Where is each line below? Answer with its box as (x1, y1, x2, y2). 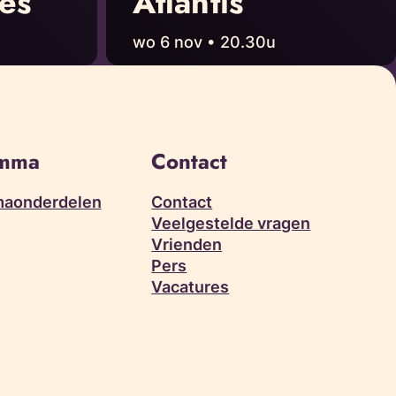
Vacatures (151, 277, 230, 296)
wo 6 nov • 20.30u (132, 32, 276, 51)
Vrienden (151, 234, 223, 254)
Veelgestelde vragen (151, 213, 311, 232)
